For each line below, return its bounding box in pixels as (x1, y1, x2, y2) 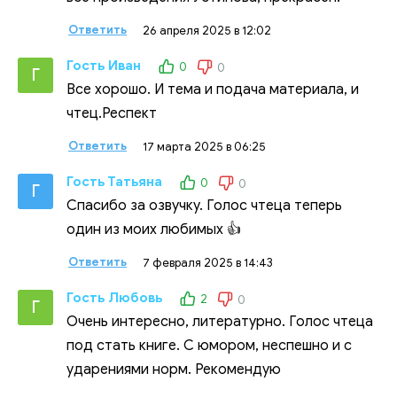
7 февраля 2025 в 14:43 (143, 254, 273, 270)
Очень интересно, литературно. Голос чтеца (66, 312, 373, 331)
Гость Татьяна (66, 173, 162, 190)
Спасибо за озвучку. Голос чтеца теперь (66, 196, 342, 214)
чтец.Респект (66, 104, 157, 122)
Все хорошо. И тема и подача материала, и (66, 80, 359, 98)
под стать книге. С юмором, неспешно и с (66, 336, 352, 354)
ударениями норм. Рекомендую (66, 360, 281, 378)
